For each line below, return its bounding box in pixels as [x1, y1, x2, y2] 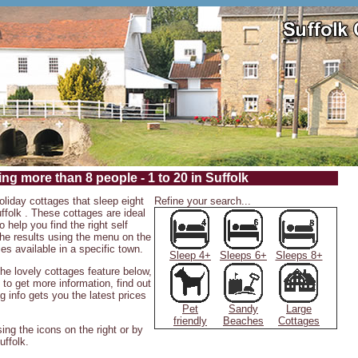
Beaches [223, 314, 264, 327]
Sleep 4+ [169, 249, 211, 261]
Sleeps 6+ [220, 249, 267, 261]
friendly [173, 314, 207, 327]
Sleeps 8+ [275, 249, 323, 261]
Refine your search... [154, 194, 251, 207]
